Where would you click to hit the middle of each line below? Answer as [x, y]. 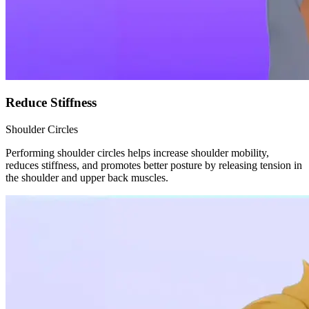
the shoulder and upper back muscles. [87, 178]
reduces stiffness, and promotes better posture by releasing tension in [154, 166]
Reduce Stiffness [51, 103]
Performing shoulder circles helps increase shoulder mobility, [137, 153]
